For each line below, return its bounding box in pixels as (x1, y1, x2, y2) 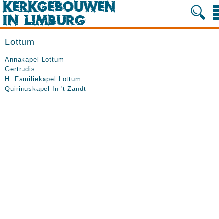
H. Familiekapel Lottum (5, 75, 81, 83)
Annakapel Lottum (5, 56, 64, 63)
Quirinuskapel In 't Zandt (5, 85, 86, 92)
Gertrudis (5, 66, 35, 73)
